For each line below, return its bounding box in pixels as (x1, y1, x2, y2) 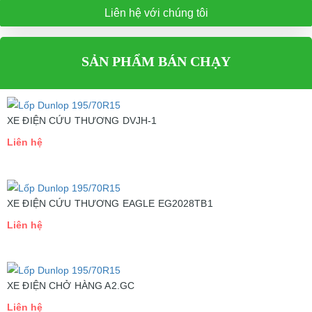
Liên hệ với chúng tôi (104, 7, 208, 19)
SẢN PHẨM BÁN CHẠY (81, 54, 231, 69)
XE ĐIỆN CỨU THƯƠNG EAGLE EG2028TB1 (7, 197, 213, 209)
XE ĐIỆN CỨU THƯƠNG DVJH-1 (7, 114, 157, 126)
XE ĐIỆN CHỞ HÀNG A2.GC (7, 280, 135, 292)
